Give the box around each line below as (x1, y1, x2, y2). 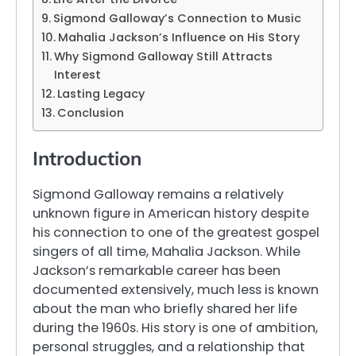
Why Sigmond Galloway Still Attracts (53, 48, 273, 64)
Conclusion (56, 104, 124, 121)
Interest (53, 66, 101, 83)
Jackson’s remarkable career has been (33, 261, 281, 280)
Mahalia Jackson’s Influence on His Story (57, 29, 300, 45)
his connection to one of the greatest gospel (33, 222, 319, 242)
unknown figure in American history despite (33, 203, 309, 222)
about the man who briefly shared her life (33, 299, 297, 318)
